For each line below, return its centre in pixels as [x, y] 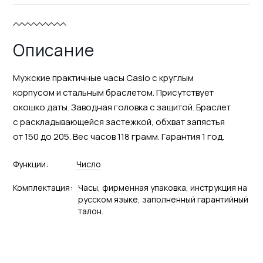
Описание [53, 50]
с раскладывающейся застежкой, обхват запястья [119, 122]
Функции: [30, 164]
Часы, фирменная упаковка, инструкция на [162, 187]
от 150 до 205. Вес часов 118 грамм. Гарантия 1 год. [118, 136]
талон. [90, 211]
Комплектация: [42, 187]
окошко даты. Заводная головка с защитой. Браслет [122, 107]
